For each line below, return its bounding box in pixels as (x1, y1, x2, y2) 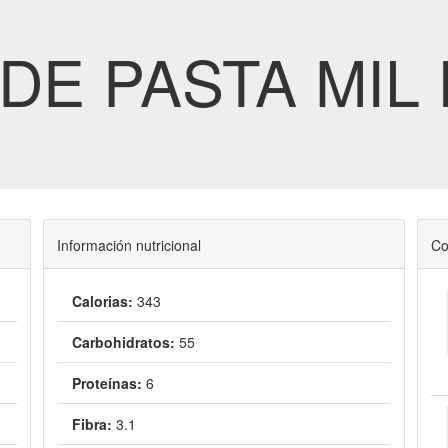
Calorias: (71, 291, 133, 311)
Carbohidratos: (71, 332, 175, 352)
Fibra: (71, 414, 112, 434)
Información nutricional (56, 234, 201, 255)
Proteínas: (71, 373, 142, 393)
